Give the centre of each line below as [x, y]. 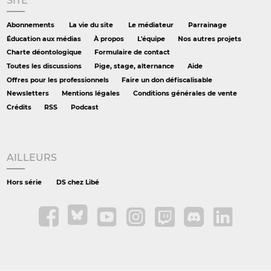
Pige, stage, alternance [135, 66]
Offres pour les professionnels [58, 80]
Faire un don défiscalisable [167, 80]
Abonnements [31, 25]
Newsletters [28, 94]
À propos [109, 39]
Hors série [24, 182]
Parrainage [208, 25]
